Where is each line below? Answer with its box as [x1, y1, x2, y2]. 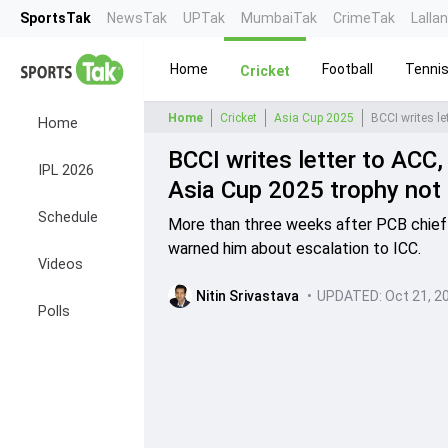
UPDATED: [317, 288, 382, 304]
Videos [38, 256, 83, 273]
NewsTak [107, 10, 167, 26]
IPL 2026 [38, 162, 94, 179]
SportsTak [20, 10, 91, 26]
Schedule [38, 209, 98, 226]
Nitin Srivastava [196, 288, 302, 304]
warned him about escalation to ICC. [168, 239, 421, 258]
